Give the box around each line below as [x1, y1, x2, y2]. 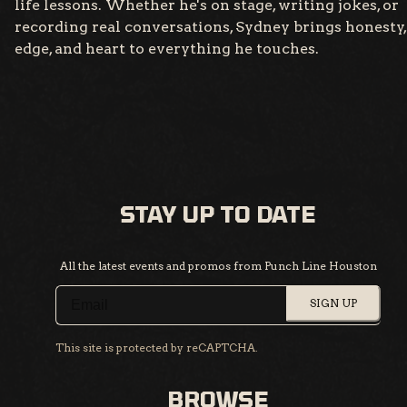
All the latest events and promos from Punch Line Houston [59, 259, 377, 273]
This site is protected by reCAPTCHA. [55, 341, 258, 355]
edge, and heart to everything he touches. [15, 40, 319, 58]
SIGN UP [310, 296, 357, 311]
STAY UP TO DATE [120, 201, 316, 228]
